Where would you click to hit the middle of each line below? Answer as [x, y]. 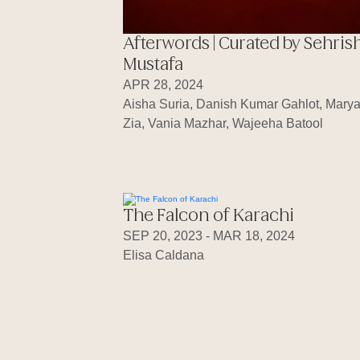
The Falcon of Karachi [209, 217]
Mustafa [153, 65]
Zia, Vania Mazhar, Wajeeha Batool [223, 123]
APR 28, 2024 [163, 84]
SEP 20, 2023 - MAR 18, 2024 [209, 236]
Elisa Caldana [164, 256]
